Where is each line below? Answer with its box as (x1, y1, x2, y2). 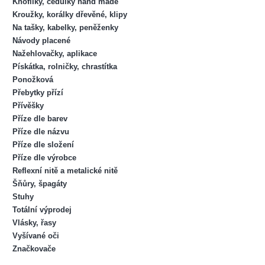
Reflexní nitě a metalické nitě (12, 166, 118, 175)
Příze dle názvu (12, 127, 69, 136)
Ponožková (12, 75, 53, 84)
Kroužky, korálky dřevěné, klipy (12, 9, 127, 19)
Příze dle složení (12, 140, 74, 149)
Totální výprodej (12, 205, 72, 214)
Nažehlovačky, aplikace (12, 49, 97, 58)
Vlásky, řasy (12, 218, 56, 227)
